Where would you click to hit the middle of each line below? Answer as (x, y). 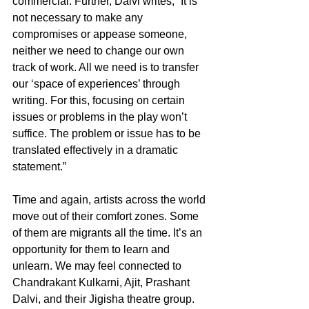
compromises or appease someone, (101, 34)
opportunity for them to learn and (92, 249)
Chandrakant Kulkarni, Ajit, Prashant (102, 282)
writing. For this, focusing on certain (100, 100)
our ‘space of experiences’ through (98, 83)
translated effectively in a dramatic (97, 150)
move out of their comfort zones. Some (107, 216)
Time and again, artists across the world (110, 199)
